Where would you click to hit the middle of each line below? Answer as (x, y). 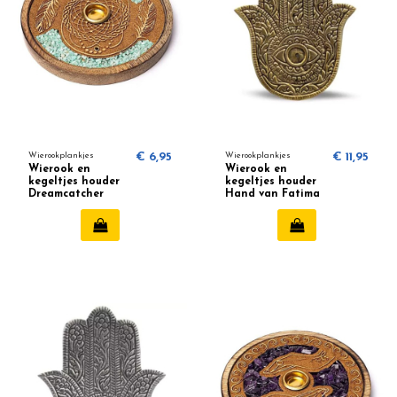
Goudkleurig (258, 206)
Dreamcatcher (66, 194)
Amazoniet (58, 206)
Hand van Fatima (272, 194)
